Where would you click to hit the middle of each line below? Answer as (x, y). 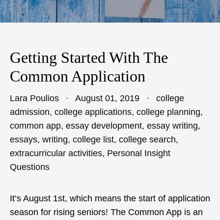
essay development (104, 126)
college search (147, 139)
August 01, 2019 (106, 98)
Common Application (78, 76)
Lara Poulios (34, 98)
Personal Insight (139, 153)
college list (93, 139)
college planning (168, 112)
